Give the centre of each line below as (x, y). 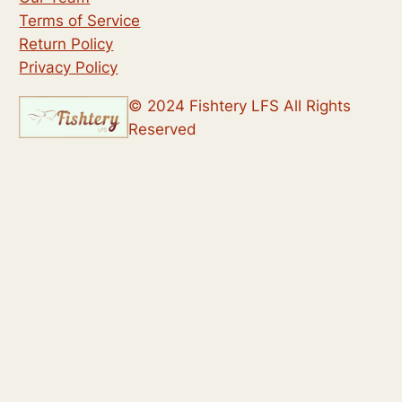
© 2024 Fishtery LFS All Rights (239, 105)
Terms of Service (80, 21)
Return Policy (66, 44)
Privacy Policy (69, 68)
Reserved (162, 129)
